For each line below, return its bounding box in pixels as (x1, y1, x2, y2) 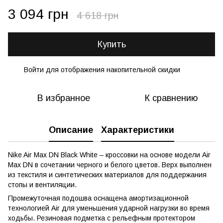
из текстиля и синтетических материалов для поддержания (8, 171, 207, 179)
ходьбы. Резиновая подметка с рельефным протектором (8, 214, 195, 222)
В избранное (37, 93, 90, 103)
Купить (97, 39, 126, 49)
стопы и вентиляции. (8, 181, 77, 189)
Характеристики (101, 124, 174, 135)
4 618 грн (77, 10, 118, 21)
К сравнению (145, 93, 198, 103)
